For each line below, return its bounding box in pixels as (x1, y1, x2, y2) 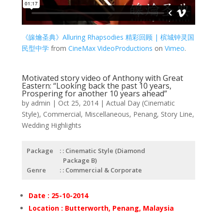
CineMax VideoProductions (68, 44, 153, 53)
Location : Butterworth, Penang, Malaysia (28, 203, 174, 213)
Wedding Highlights (21, 121, 81, 130)
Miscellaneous (84, 109, 129, 119)
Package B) (62, 156, 97, 165)
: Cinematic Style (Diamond (62, 146, 145, 155)
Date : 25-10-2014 (28, 191, 88, 201)
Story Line (160, 109, 192, 119)
